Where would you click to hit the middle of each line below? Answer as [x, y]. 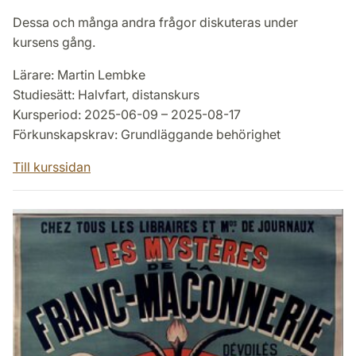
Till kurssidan [52, 167]
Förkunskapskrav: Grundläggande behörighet [147, 135]
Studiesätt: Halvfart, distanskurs [106, 95]
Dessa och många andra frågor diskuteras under [155, 23]
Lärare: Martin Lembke [79, 75]
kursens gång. [54, 43]
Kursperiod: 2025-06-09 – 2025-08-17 [127, 115]
